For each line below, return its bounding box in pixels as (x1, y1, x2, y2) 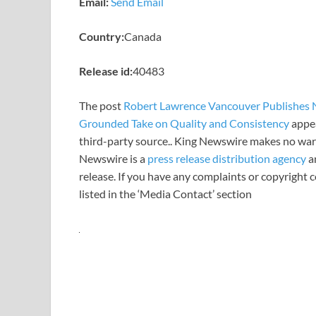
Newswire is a (79, 151, 147, 165)
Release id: (79, 63, 133, 78)
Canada (124, 29, 162, 43)
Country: (79, 29, 124, 43)
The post (79, 98, 123, 112)
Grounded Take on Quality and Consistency (79, 116, 289, 130)
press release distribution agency (147, 151, 306, 165)
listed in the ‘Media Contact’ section (79, 186, 252, 200)
